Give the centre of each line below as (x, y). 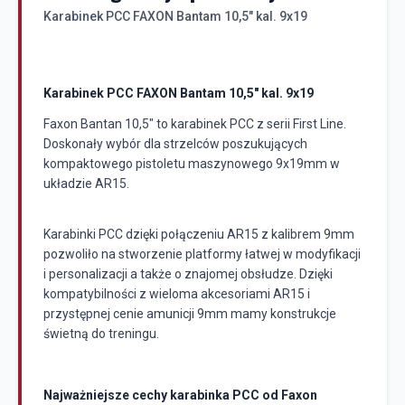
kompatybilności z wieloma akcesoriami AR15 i (177, 294)
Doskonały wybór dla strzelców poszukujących (175, 144)
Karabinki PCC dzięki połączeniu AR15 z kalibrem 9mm (199, 235)
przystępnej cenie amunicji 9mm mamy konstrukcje (190, 314)
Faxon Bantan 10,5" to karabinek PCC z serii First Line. (195, 124)
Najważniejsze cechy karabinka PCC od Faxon (180, 396)
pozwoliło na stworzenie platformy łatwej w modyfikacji (202, 254)
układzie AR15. (86, 184)
